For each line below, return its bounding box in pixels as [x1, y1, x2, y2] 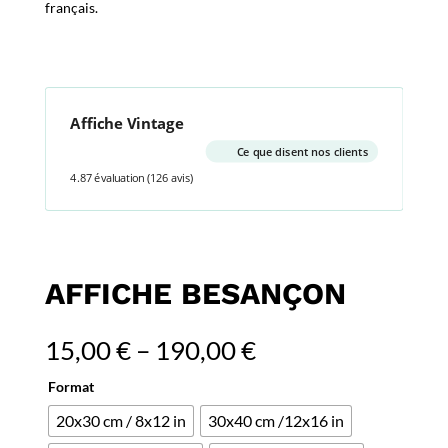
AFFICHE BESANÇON [44, 276, 346, 311]
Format [47, 378, 94, 395]
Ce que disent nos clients [236, 144, 368, 159]
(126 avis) [146, 171, 193, 186]
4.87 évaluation [70, 171, 145, 186]
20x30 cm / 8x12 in [55, 411, 186, 430]
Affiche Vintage [70, 112, 184, 133]
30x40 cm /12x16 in [207, 411, 344, 430]
